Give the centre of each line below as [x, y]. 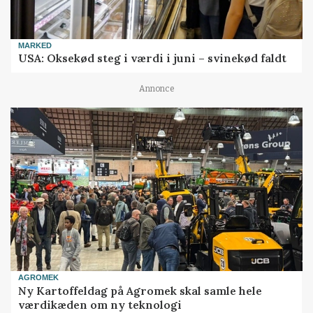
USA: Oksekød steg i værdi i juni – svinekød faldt [153, 58]
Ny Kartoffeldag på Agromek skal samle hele [140, 290]
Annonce [156, 89]
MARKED [35, 45]
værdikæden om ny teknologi [100, 304]
